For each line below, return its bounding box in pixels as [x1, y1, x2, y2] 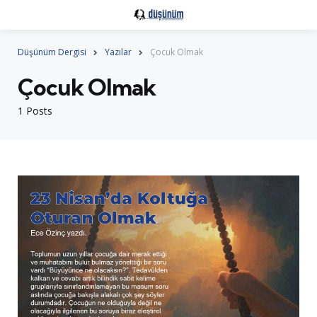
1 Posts [18, 103, 52, 117]
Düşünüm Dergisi [18, 45, 86, 58]
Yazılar [105, 45, 132, 58]
